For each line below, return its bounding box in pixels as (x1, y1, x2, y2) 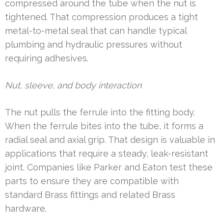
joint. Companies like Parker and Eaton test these (5, 162, 213, 172)
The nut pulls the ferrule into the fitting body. (5, 107, 195, 117)
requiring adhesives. (5, 53, 88, 63)
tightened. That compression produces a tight (5, 11, 198, 22)
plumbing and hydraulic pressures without (5, 39, 182, 50)
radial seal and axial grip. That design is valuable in (5, 134, 215, 145)
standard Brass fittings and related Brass (5, 189, 175, 200)
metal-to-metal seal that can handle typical (5, 25, 187, 36)
